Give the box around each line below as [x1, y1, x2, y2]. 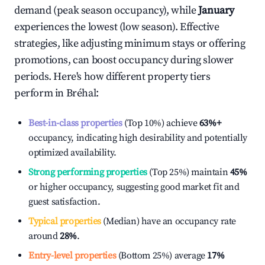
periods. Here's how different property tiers [14, 70, 211, 83]
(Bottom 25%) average [116, 250, 205, 261]
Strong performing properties [28, 166, 147, 178]
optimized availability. [28, 147, 117, 159]
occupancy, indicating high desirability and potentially [28, 132, 248, 144]
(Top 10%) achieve [122, 117, 198, 129]
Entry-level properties [28, 250, 117, 261]
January [198, 4, 235, 17]
